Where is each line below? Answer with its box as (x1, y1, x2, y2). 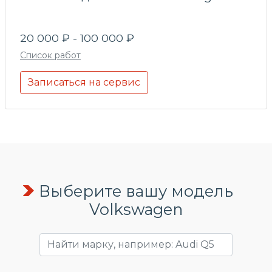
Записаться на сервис (28, 76, 140, 88)
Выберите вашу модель (39, 181, 233, 200)
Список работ (20, 49, 81, 61)
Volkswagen (89, 199, 183, 219)
